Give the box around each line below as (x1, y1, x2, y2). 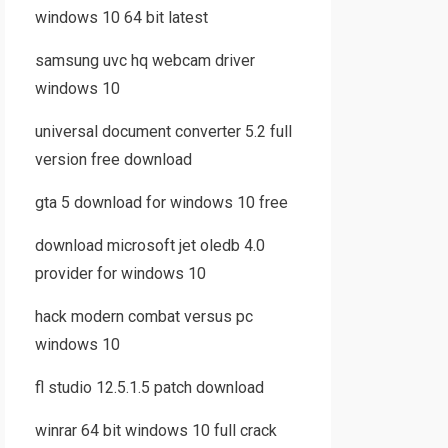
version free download (34, 150, 192, 169)
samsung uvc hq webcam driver (34, 51, 255, 70)
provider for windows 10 (34, 264, 206, 283)
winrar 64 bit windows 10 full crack (34, 421, 277, 440)
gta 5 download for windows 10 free (34, 193, 288, 212)
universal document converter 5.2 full (34, 122, 292, 141)
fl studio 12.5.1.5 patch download (34, 378, 264, 397)
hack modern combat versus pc (34, 307, 253, 326)
